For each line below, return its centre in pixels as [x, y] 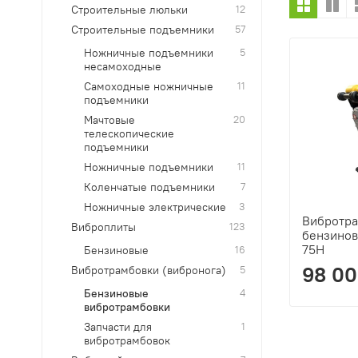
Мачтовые [110, 120]
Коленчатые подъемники [150, 187]
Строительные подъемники [143, 30]
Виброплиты [104, 227]
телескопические [129, 134]
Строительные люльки [130, 10]
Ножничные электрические [155, 207]
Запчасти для [118, 327]
